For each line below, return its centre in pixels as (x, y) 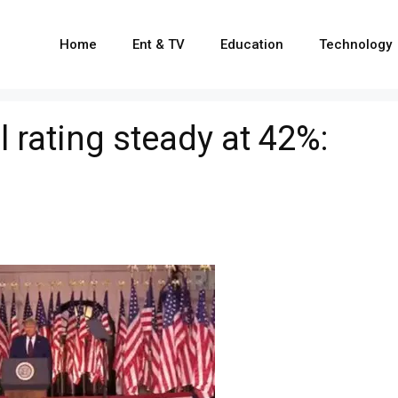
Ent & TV (159, 44)
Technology (355, 44)
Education (252, 44)
